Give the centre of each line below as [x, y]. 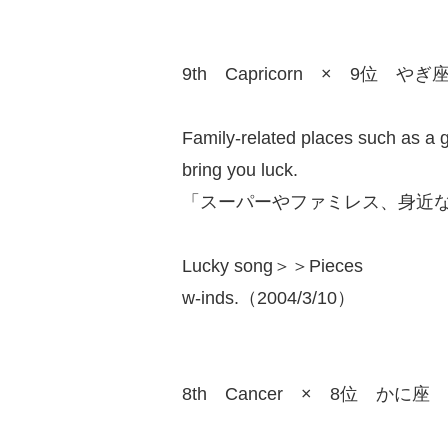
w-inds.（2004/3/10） [268, 298]
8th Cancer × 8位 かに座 [306, 394]
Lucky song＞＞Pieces [272, 266]
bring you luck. [240, 170]
